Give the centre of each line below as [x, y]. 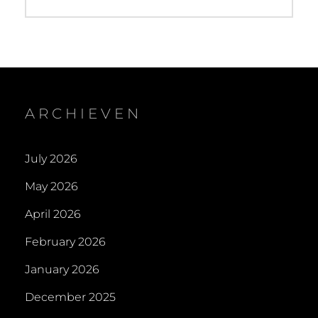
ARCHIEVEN [83, 114]
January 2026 [62, 270]
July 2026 [51, 159]
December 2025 [70, 297]
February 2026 [65, 242]
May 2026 [51, 187]
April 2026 [53, 214]
